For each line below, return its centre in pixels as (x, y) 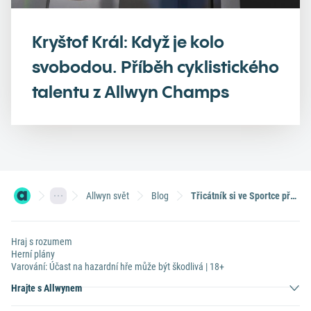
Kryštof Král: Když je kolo (128, 42)
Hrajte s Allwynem (47, 288)
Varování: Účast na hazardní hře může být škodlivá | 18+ (118, 267)
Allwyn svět (108, 195)
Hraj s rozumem (42, 242)
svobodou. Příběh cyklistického (155, 67)
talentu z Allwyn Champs (131, 92)
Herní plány (33, 254)
